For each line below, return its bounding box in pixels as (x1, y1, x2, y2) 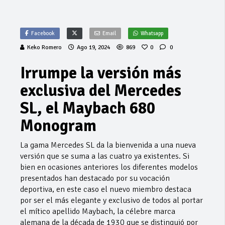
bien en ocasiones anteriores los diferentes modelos (20, 162, 198, 173)
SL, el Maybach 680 (20, 98, 155, 119)
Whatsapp (141, 30, 163, 37)
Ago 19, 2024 (77, 44, 110, 52)
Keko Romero (27, 44, 62, 52)
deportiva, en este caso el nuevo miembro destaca (20, 184, 191, 195)
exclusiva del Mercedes (20, 81, 181, 101)
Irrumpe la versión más (20, 63, 181, 83)
